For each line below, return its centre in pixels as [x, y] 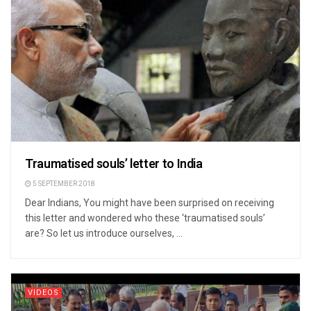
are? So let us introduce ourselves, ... [104, 233]
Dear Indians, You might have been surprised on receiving [150, 202]
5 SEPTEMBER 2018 [63, 184]
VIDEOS [43, 292]
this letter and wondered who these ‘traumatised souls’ [145, 218]
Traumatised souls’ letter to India [114, 164]
